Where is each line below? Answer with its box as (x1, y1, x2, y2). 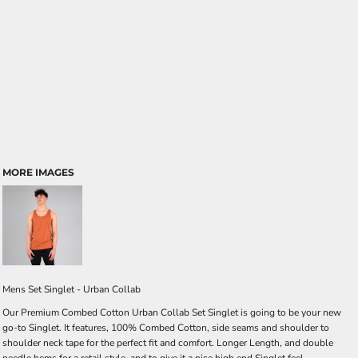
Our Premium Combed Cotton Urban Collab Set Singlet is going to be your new (2, 306, 341, 319)
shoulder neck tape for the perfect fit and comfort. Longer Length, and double (2, 336, 333, 349)
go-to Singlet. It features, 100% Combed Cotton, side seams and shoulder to (2, 321, 329, 334)
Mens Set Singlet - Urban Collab (2, 283, 141, 296)
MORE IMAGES (2, 166, 74, 178)
